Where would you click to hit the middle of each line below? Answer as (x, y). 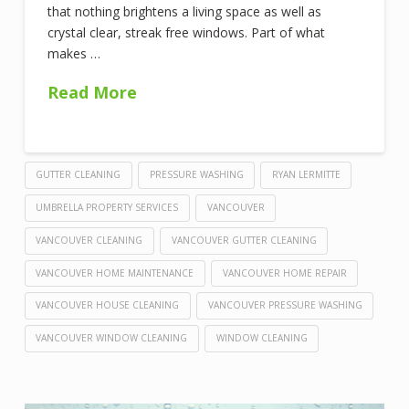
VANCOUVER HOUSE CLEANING (108, 305)
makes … (73, 54)
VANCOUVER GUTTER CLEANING (244, 240)
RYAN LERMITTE (306, 175)
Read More (92, 92)
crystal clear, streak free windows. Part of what (186, 33)
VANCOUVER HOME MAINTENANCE (115, 273)
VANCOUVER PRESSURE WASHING (285, 305)
